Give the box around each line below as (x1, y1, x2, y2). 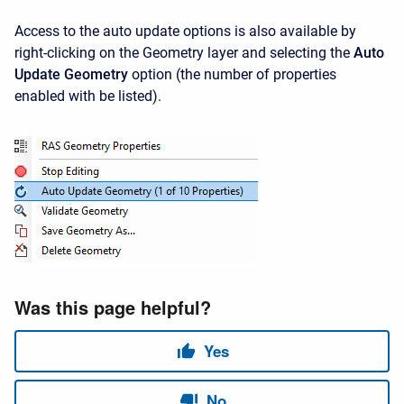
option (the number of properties (128, 65, 336, 83)
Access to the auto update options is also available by (14, 22, 356, 40)
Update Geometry (14, 65, 128, 83)
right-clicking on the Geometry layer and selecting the (14, 43, 353, 61)
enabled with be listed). (14, 87, 169, 105)
